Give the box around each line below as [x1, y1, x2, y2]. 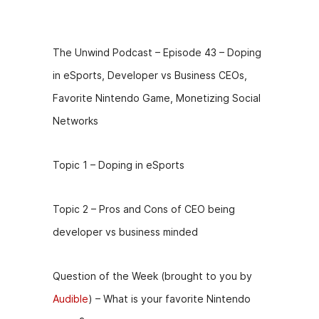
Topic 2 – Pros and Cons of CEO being [53, 203, 235, 215]
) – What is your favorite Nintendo [88, 293, 251, 305]
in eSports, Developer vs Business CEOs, [53, 69, 247, 81]
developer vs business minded [53, 226, 198, 238]
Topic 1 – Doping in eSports [53, 159, 184, 171]
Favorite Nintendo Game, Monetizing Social [53, 92, 261, 104]
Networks [53, 115, 98, 127]
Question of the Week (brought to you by [53, 270, 252, 282]
